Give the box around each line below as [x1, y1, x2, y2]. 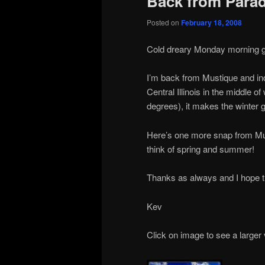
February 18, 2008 [181, 17, 242, 28]
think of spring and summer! [147, 142, 254, 155]
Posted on [147, 17, 181, 27]
